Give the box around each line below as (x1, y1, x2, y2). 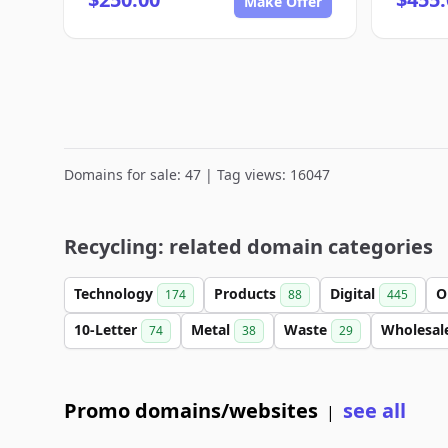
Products (214, 284, 280, 303)
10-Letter (74, 320, 141, 339)
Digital (330, 284, 379, 303)
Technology (74, 284, 157, 303)
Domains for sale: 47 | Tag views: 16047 (64, 165, 330, 184)
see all (343, 397, 406, 424)
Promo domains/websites (64, 397, 318, 424)
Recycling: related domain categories (64, 233, 433, 260)
